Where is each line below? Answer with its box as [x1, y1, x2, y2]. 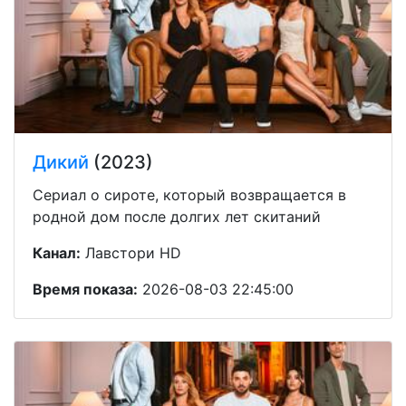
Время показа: [33, 279, 138, 298]
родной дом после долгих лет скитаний [33, 207, 321, 226]
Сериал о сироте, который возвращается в [33, 185, 346, 204]
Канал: [33, 243, 81, 262]
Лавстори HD [81, 243, 181, 262]
